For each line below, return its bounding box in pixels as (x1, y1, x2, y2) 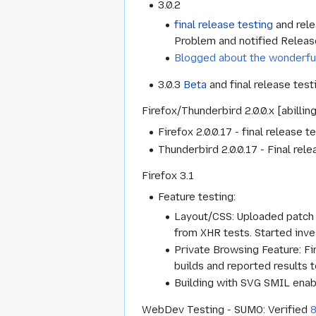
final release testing (174, 18, 274, 31)
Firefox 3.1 (142, 169, 194, 183)
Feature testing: (158, 190, 236, 204)
